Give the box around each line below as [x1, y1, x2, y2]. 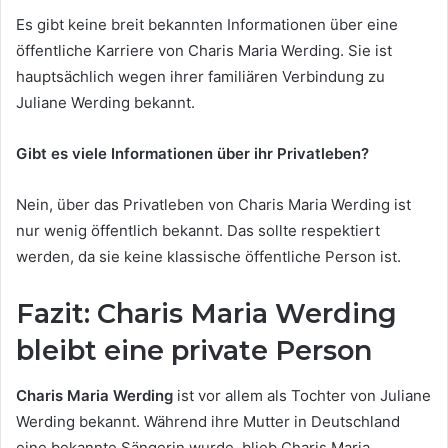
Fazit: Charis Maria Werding [16, 297, 397, 331]
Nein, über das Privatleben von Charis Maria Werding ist [16, 195, 411, 215]
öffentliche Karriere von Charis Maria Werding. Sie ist [16, 41, 392, 61]
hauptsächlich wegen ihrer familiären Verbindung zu [16, 67, 385, 87]
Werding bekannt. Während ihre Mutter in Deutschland [16, 411, 400, 431]
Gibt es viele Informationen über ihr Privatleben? [16, 144, 369, 164]
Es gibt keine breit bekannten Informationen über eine [16, 15, 398, 35]
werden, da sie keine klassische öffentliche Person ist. [16, 247, 401, 267]
